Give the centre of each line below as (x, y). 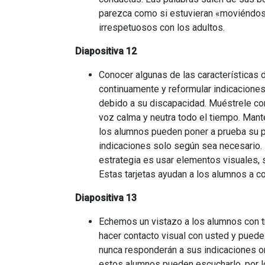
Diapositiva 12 (106, 51)
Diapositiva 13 (106, 198)
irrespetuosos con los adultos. (162, 28)
